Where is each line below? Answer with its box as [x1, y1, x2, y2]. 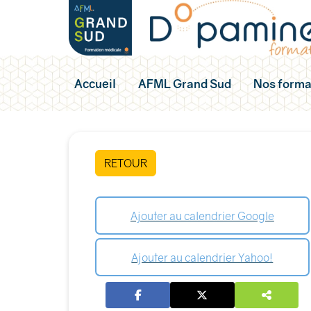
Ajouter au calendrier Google [130, 208, 274, 223]
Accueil [74, 76, 116, 91]
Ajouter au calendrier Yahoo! [131, 250, 274, 264]
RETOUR [104, 156, 148, 170]
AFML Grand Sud [138, 76, 231, 91]
